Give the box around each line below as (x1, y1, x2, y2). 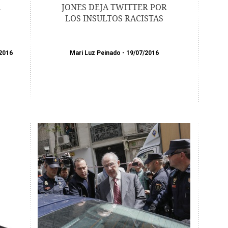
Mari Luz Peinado (69, 49, 121, 56)
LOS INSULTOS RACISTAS (65, 14, 163, 23)
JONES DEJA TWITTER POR (61, 3, 167, 12)
